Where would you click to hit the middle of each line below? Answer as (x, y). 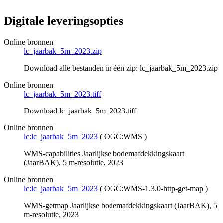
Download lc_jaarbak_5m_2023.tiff (80, 111)
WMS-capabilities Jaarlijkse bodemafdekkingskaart (104, 154)
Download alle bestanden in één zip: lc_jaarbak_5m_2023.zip (121, 68)
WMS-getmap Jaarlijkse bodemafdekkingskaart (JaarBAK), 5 (120, 206)
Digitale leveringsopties (64, 21)
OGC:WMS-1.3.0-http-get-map (154, 189)
